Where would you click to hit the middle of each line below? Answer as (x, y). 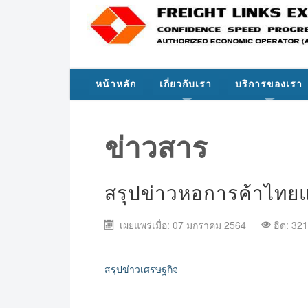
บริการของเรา (269, 84)
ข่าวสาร (156, 148)
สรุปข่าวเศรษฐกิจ (141, 269)
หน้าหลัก (116, 84)
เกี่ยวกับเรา (186, 84)
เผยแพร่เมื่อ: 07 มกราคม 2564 (184, 225)
